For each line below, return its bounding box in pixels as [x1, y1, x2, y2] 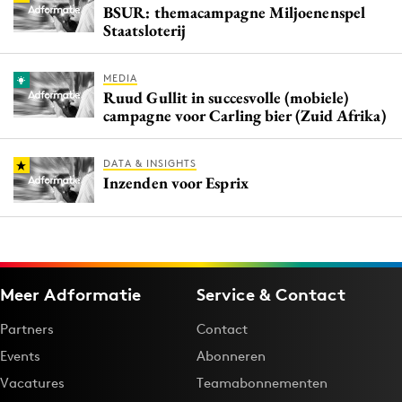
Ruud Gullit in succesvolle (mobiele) [103, 87, 349, 109]
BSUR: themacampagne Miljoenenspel [103, 2, 365, 23]
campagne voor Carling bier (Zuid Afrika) [103, 105, 386, 127]
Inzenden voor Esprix [103, 172, 249, 194]
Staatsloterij [103, 20, 187, 41]
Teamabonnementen [197, 374, 328, 392]
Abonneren [197, 347, 266, 365]
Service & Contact [197, 284, 345, 306]
